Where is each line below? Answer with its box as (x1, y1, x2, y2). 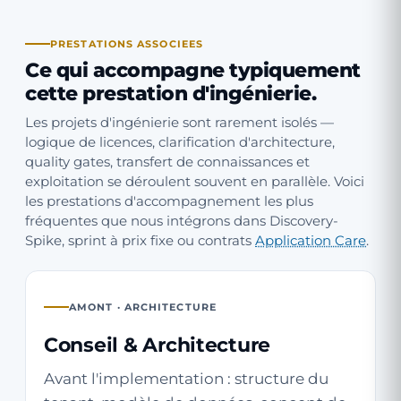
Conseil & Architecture (44, 332, 271, 357)
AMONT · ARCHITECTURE (69, 301, 217, 313)
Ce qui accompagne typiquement (25, 58, 361, 82)
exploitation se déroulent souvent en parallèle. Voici (25, 174, 364, 190)
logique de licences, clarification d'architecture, (25, 134, 335, 150)
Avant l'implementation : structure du (44, 370, 328, 388)
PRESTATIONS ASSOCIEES (50, 38, 204, 50)
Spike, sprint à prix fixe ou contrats (25, 233, 255, 249)
